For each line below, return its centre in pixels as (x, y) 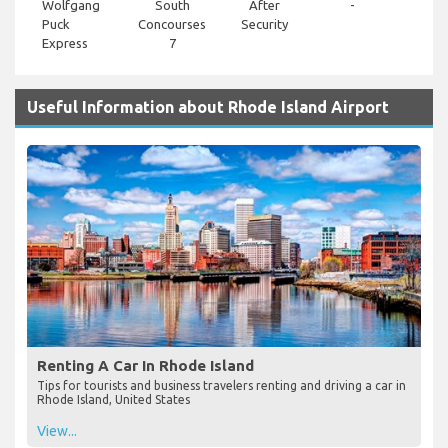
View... (57, 430)
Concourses (172, 24)
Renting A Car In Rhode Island (145, 365)
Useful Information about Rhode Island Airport (208, 107)
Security (264, 24)
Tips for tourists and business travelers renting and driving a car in (221, 385)
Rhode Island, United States (113, 399)
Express (65, 43)
